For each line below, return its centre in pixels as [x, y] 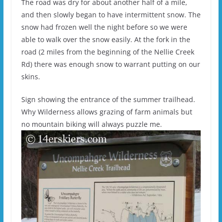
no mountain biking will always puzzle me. [91, 124]
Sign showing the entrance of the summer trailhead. [108, 99]
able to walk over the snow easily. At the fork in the [106, 39]
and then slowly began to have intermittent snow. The [111, 14]
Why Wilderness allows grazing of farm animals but [107, 111]
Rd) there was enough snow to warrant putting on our [111, 64]
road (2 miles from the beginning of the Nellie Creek [108, 52]
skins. [30, 76]
